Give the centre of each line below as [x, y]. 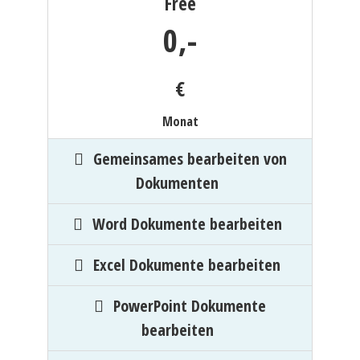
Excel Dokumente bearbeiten [187, 265]
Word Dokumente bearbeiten [187, 224]
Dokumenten [177, 183]
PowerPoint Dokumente [190, 306]
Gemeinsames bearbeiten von [190, 159]
